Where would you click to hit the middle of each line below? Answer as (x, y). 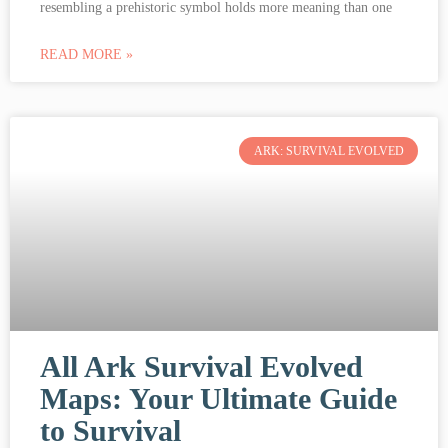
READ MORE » (86, 54)
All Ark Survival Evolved (201, 366)
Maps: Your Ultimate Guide (218, 398)
